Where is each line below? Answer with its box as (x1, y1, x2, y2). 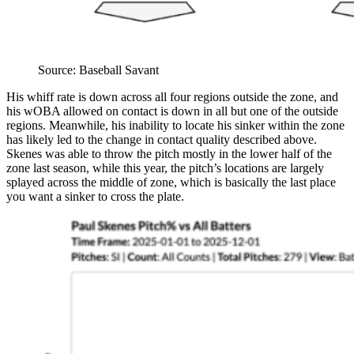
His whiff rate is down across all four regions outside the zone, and (6, 89, 338, 104)
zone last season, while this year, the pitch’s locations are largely (6, 160, 324, 175)
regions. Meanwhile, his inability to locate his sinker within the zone (6, 118, 345, 132)
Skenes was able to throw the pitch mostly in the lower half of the (6, 146, 332, 160)
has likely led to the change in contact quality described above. (6, 132, 317, 146)
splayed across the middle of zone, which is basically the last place (6, 175, 336, 189)
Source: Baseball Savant (38, 62, 159, 77)
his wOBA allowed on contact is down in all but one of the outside (6, 104, 338, 118)
